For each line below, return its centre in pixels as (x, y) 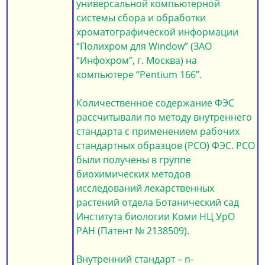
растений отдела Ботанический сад (158, 202)
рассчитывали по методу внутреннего (164, 117)
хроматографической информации (157, 32)
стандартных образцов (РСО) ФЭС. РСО (166, 146)
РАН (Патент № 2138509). (133, 231)
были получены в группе (134, 160)
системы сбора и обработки (141, 18)
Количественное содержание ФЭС (155, 103)
